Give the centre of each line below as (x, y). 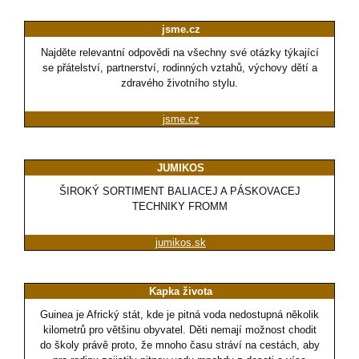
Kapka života (181, 292)
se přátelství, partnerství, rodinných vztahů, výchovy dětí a (179, 68)
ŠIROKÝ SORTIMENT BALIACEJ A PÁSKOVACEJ (179, 192)
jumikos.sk (181, 243)
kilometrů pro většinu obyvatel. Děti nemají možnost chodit (179, 330)
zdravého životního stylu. (179, 83)
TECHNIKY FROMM (179, 207)
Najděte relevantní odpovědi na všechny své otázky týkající (179, 53)
